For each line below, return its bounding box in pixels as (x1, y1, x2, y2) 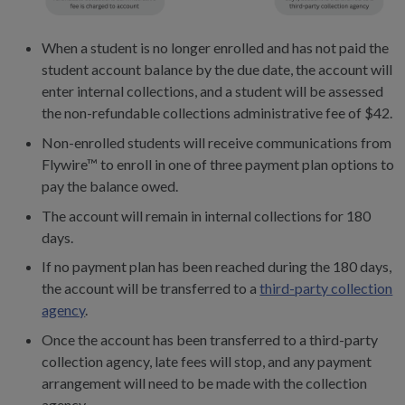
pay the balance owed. (42, 176, 179, 194)
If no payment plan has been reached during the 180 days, (42, 258, 392, 276)
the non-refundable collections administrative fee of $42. (42, 103, 393, 121)
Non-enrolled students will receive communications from (42, 133, 392, 151)
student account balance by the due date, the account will (42, 60, 393, 78)
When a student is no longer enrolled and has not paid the (42, 38, 390, 56)
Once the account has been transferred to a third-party (42, 331, 379, 349)
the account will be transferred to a (42, 279, 260, 297)
